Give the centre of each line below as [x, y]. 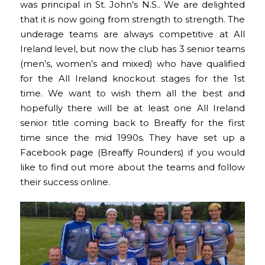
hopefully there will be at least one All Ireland [132, 109]
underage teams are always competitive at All [132, 35]
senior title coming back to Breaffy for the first [132, 123]
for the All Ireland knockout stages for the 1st [132, 79]
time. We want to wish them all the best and [132, 94]
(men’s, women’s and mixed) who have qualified [132, 64]
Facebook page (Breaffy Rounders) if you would [132, 153]
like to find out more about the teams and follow [132, 168]
